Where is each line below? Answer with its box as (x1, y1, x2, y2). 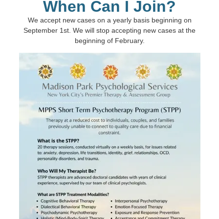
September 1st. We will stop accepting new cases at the (23, 26, 196, 34)
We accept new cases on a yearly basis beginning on (27, 16, 192, 24)
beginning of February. (74, 36, 145, 44)
